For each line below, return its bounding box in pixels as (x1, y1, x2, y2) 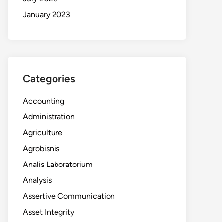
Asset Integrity (23, 207, 74, 217)
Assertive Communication (23, 191, 115, 201)
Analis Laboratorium (23, 160, 93, 169)
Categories (23, 72, 75, 85)
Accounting (23, 96, 64, 106)
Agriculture (23, 128, 62, 137)
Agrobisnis (23, 144, 59, 153)
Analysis (23, 175, 52, 185)
